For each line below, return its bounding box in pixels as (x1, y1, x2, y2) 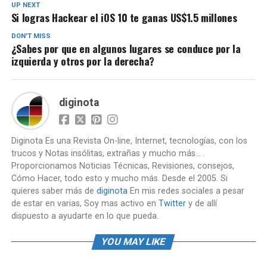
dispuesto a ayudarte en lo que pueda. (11, 211, 159, 222)
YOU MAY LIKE (100, 236, 167, 248)
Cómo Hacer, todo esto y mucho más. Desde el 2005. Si (11, 173, 228, 184)
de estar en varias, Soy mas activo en (11, 198, 159, 209)
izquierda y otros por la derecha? (11, 53, 155, 69)
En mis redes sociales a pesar (127, 186, 244, 197)
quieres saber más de (11, 186, 97, 197)
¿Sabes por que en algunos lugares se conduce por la (11, 41, 241, 57)
